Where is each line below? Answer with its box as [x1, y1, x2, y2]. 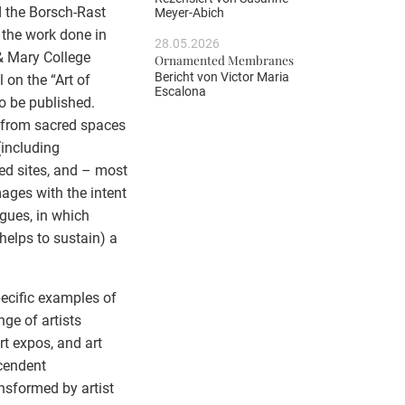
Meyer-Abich [155, 5, 224, 21]
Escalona [155, 83, 206, 99]
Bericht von [155, 69, 221, 84]
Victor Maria [221, 69, 289, 84]
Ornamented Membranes [155, 52, 294, 69]
